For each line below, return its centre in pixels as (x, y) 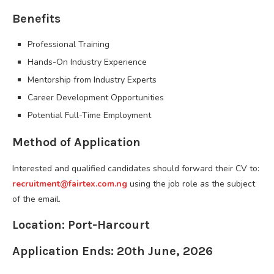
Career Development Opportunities (96, 97)
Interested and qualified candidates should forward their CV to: (136, 168)
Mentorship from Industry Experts (92, 80)
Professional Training (68, 44)
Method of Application (76, 142)
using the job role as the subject (191, 183)
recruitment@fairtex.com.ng (70, 183)
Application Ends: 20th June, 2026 (113, 251)
